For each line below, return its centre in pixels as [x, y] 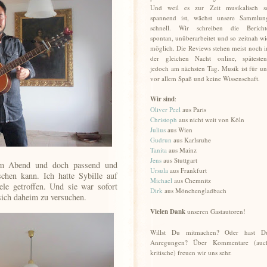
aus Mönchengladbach [195, 190]
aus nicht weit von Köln [211, 119]
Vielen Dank [168, 212]
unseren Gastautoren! [215, 211]
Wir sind [162, 99]
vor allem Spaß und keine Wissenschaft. [205, 78]
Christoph [164, 119]
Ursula [159, 170]
